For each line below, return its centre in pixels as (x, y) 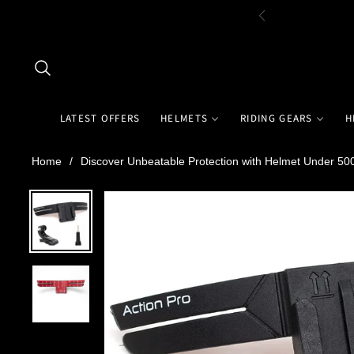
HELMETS (185, 118)
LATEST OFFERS (100, 118)
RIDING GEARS (277, 118)
